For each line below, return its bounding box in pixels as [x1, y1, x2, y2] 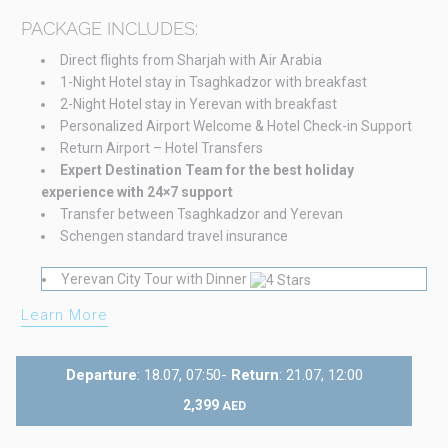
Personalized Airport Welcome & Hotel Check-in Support [59, 117, 412, 134]
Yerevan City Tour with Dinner [60, 270, 250, 287]
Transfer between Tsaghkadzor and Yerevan [59, 205, 343, 222]
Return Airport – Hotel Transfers [59, 139, 263, 156]
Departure [65, 365, 137, 384]
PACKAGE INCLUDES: [20, 17, 198, 39]
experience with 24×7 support [40, 183, 233, 200]
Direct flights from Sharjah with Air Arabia [59, 51, 322, 68]
